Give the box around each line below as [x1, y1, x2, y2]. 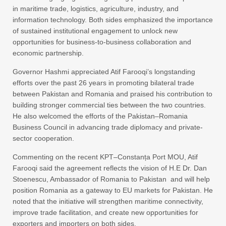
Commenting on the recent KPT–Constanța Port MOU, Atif [13, 153, 198, 161]
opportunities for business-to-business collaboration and [13, 38, 191, 46]
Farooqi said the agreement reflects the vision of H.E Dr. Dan [13, 164, 207, 173]
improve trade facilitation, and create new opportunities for [13, 208, 198, 217]
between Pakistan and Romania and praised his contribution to [13, 90, 212, 98]
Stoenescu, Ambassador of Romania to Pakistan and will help [13, 175, 210, 184]
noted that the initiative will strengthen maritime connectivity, [13, 197, 203, 206]
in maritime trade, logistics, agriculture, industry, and [13, 5, 179, 13]
